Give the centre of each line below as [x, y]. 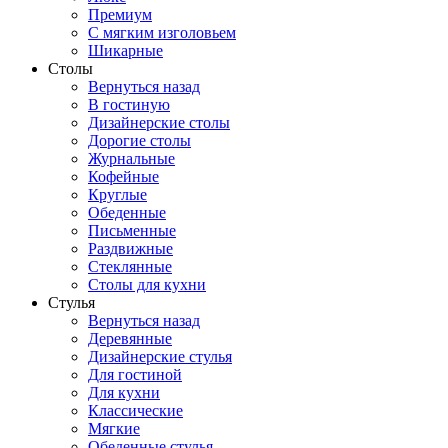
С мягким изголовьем [162, 32]
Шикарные [125, 50]
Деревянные [130, 338]
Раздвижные [130, 248]
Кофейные [123, 176]
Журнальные [131, 158]
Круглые [117, 194]
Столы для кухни [147, 284]
